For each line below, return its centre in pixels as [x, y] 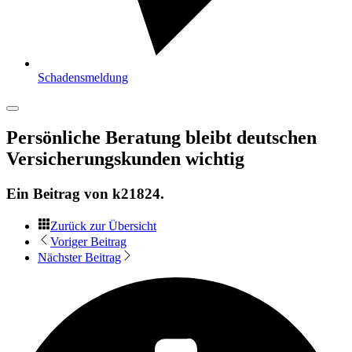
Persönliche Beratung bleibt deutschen [161, 137]
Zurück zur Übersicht [103, 225]
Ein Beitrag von [59, 193]
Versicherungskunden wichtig [125, 158]
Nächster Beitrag [79, 257]
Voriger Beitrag [88, 241]
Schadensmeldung [83, 77]
